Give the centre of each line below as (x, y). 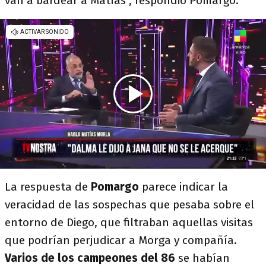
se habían (202, 258)
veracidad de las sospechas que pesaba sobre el (129, 205)
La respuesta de (48, 187)
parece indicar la (185, 187)
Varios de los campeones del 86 (90, 258)
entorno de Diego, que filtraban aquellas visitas (129, 222)
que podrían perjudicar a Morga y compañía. (121, 240)
